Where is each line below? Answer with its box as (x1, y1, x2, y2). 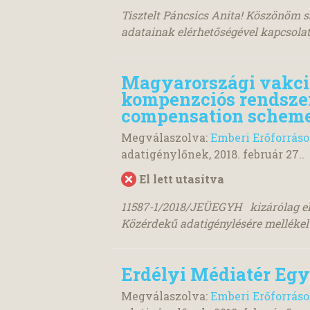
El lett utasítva (139, 171, 224, 186)
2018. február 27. (214, 146, 302, 161)
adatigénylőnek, (121, 146, 214, 161)
